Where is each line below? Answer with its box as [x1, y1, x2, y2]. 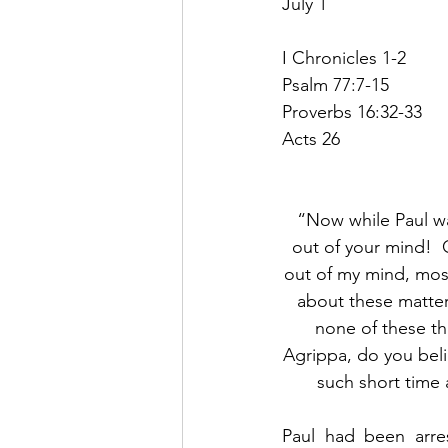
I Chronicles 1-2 [282, 47, 406, 69]
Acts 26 [282, 128, 340, 150]
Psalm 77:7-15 [282, 74, 389, 96]
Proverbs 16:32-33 [282, 101, 422, 123]
